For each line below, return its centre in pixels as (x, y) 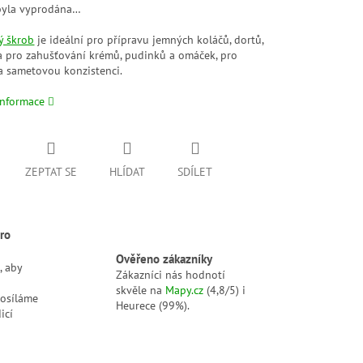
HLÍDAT (128, 172)
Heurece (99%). (153, 305)
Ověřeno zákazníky (164, 258)
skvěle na (141, 290)
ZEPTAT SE (51, 172)
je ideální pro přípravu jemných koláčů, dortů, (149, 40)
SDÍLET (195, 172)
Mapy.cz (185, 290)
